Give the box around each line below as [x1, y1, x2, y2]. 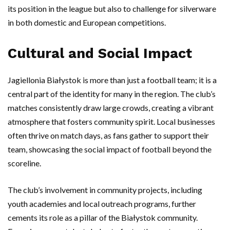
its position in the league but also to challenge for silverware [8, 4, 216, 14]
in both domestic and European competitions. [8, 17, 166, 28]
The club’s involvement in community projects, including [8, 185, 202, 195]
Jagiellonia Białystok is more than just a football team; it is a [8, 75, 217, 85]
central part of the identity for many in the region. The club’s [8, 89, 216, 99]
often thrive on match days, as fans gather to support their [8, 130, 209, 141]
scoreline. [8, 158, 41, 168]
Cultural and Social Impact [8, 45, 192, 62]
